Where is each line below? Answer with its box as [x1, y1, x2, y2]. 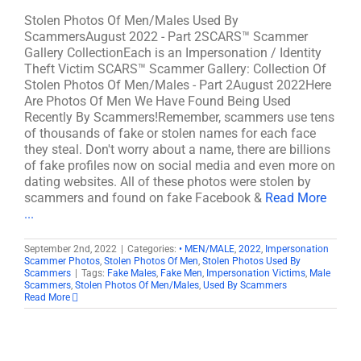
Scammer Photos [24, 255, 100, 267]
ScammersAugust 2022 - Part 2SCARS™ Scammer [24, 29, 308, 44]
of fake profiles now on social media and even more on [24, 158, 335, 173]
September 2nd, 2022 [24, 243, 117, 255]
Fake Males [107, 268, 156, 279]
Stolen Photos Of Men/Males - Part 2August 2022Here [24, 77, 331, 93]
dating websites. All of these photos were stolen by [24, 174, 311, 189]
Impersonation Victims [206, 268, 305, 279]
